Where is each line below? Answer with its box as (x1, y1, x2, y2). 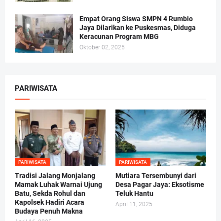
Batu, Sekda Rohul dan (15, 189, 85, 198)
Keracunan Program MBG (79, 33, 159, 41)
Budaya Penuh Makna (15, 207, 83, 216)
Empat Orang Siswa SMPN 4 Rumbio (79, 15, 193, 23)
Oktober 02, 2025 (79, 44, 125, 51)
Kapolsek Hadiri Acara (15, 198, 84, 207)
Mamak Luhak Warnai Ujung (15, 181, 102, 189)
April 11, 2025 (115, 201, 152, 208)
